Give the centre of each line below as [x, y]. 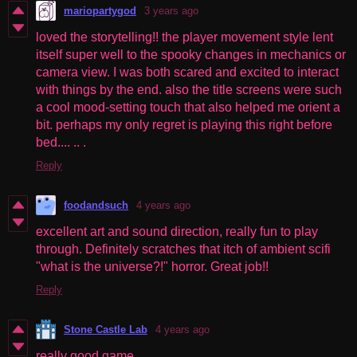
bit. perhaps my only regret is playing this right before [184, 124]
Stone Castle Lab [106, 329]
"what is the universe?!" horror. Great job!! [152, 266]
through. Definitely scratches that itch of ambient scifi [183, 249]
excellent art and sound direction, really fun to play [177, 231]
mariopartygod [100, 10]
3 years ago [171, 10]
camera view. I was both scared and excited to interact [187, 72]
